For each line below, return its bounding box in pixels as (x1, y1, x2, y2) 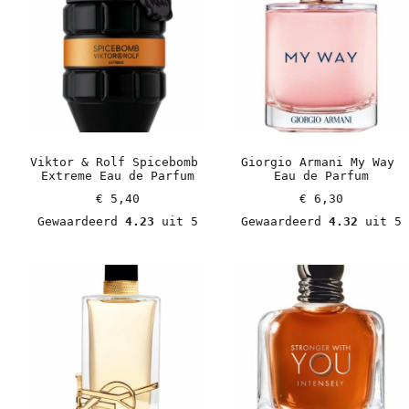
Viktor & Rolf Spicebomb (29, 154, 198, 169)
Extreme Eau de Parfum (40, 168, 194, 183)
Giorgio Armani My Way (240, 154, 394, 169)
